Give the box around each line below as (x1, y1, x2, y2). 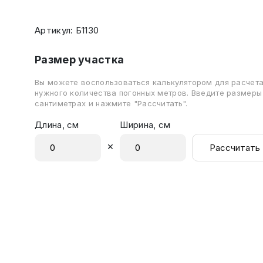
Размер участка (35, 53, 124, 66)
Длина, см (35, 119, 79, 130)
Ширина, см (120, 119, 171, 130)
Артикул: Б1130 (35, 25, 99, 36)
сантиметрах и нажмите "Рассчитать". (35, 99, 188, 108)
